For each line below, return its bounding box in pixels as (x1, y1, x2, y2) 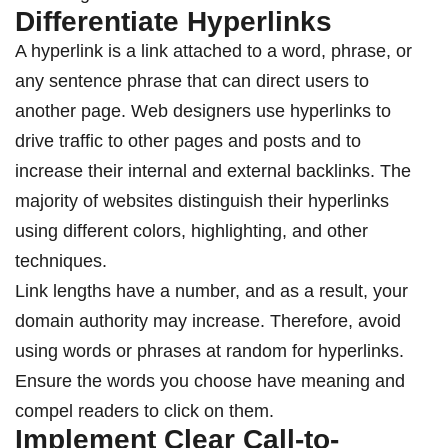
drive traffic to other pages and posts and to (15, 131, 361, 152)
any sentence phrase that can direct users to (15, 71, 369, 92)
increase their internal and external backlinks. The (15, 161, 411, 182)
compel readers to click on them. (15, 401, 274, 422)
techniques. (15, 251, 107, 272)
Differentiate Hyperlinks (15, 6, 332, 38)
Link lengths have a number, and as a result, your (15, 281, 408, 302)
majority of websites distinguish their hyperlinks (15, 191, 389, 212)
